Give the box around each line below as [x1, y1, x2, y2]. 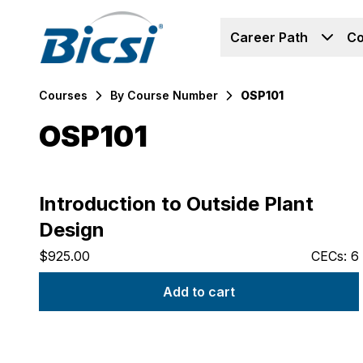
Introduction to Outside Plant [39, 192, 314, 216]
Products [38, 182, 94, 199]
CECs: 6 [310, 248, 359, 264]
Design [39, 218, 105, 241]
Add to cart [162, 284, 235, 300]
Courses [39, 88, 88, 102]
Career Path [230, 29, 308, 45]
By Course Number [110, 88, 218, 102]
